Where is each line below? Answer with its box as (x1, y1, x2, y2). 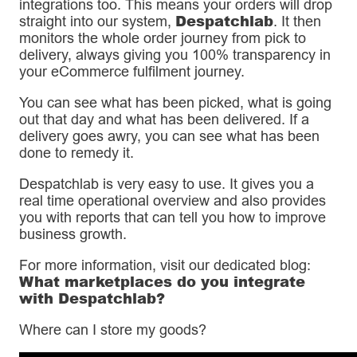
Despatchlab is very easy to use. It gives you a (19, 175, 314, 193)
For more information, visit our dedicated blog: (19, 257, 311, 274)
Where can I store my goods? (19, 321, 206, 339)
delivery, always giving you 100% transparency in (19, 46, 331, 64)
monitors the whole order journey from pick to (19, 29, 306, 47)
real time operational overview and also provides (19, 192, 326, 210)
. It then (273, 13, 321, 30)
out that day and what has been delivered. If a (19, 111, 309, 128)
